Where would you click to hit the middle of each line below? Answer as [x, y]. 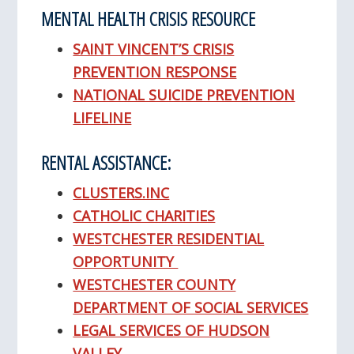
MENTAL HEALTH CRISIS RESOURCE [149, 19]
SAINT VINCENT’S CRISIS [154, 49]
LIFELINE [102, 118]
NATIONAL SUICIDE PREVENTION [184, 95]
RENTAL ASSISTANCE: [106, 163]
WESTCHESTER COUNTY [154, 285]
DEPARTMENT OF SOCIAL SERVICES [191, 308]
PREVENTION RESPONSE [155, 72]
